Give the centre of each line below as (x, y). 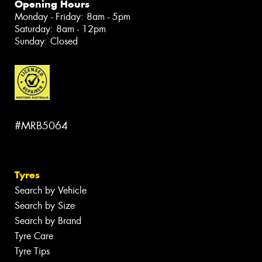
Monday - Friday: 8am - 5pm (73, 17)
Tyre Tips (32, 251)
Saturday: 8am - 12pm (60, 29)
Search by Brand (48, 221)
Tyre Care (34, 236)
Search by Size (45, 206)
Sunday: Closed (46, 42)
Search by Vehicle (51, 191)
